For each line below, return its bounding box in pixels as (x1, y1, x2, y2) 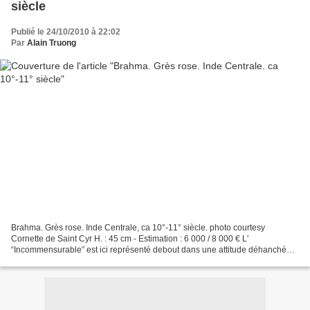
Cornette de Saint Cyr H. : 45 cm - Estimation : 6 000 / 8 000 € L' (11, 234, 248, 244)
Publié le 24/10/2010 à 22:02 (11, 26, 120, 37)
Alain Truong (27, 37, 76, 48)
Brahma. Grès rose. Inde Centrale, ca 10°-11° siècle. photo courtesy (11, 223, 265, 233)
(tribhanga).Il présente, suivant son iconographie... (11, 256, 199, 266)
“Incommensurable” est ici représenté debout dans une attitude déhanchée (11, 245, 291, 255)
